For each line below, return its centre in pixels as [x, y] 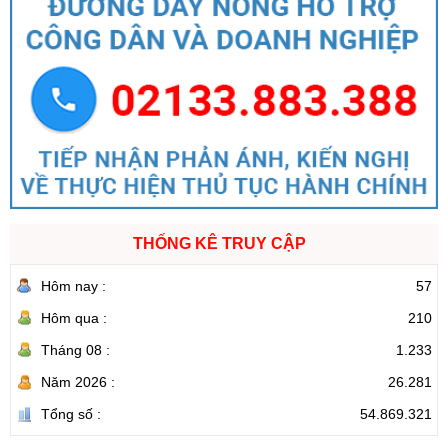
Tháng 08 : [75, 349]
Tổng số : [71, 413]
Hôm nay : [73, 285]
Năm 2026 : [78, 381]
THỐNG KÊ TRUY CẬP [219, 243]
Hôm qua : [74, 317]
